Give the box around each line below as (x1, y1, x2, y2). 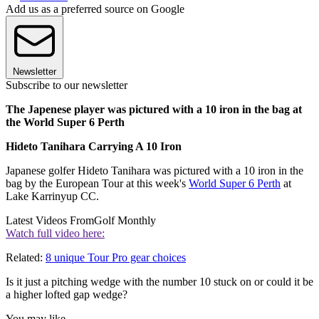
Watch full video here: (6, 227, 105, 240)
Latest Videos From (6, 214, 94, 227)
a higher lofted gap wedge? (6, 288, 127, 301)
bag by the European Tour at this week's (6, 177, 189, 190)
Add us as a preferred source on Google (6, 3, 184, 16)
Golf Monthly (94, 214, 156, 227)
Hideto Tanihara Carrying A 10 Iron (6, 140, 182, 153)
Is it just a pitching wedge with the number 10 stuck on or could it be (6, 276, 313, 288)
